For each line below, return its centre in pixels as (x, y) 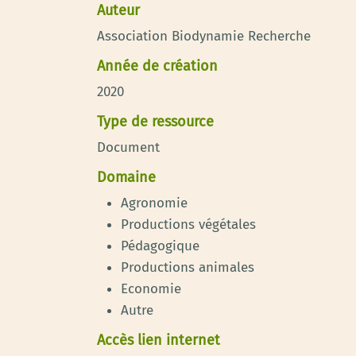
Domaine (126, 177)
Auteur (118, 10)
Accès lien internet (159, 340)
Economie (151, 289)
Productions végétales (188, 224)
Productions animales (188, 267)
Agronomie (154, 203)
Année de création (157, 66)
